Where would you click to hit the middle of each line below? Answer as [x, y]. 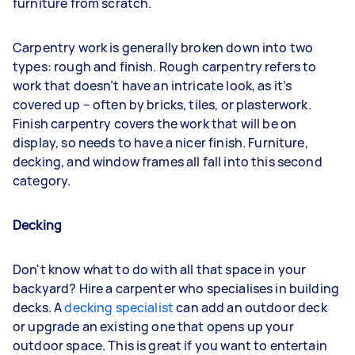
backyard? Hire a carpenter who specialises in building [176, 288]
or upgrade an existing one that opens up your [153, 326]
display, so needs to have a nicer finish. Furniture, [160, 143]
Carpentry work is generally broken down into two [163, 48]
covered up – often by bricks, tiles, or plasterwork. [162, 105]
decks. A [39, 307]
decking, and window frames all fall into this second [168, 162]
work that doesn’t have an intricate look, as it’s [153, 86]
